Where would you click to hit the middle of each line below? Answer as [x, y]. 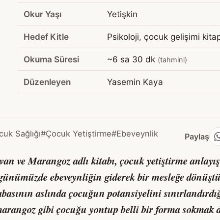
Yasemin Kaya [135, 82]
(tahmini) [172, 60]
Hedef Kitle [46, 37]
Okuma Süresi [51, 59]
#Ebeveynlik [135, 134]
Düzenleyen [47, 82]
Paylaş [197, 136]
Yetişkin [122, 14]
